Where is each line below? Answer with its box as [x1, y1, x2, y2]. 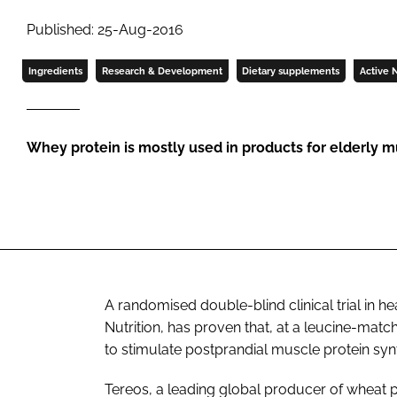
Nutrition [105, 318, 160, 336]
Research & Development [101, 65, 222, 76]
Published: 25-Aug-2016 [27, 20, 183, 38]
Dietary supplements [242, 65, 340, 76]
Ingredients [27, 65, 82, 76]
